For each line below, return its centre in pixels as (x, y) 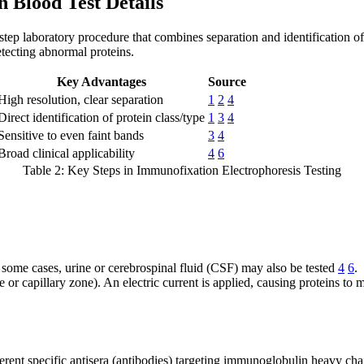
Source (227, 82)
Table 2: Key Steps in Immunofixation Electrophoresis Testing (182, 171)
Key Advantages (101, 82)
